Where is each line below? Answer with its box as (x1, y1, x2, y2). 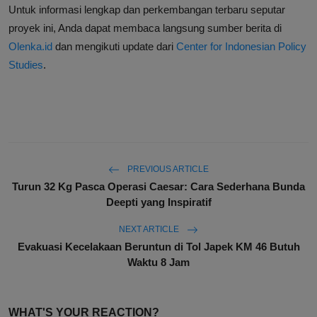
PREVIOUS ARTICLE (125, 164, 209, 175)
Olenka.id (8, 40, 52, 53)
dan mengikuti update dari (52, 40, 176, 53)
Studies (8, 59, 43, 71)
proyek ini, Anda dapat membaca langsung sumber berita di (8, 22, 282, 35)
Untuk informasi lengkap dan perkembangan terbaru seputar (8, 4, 285, 16)
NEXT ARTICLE (119, 224, 181, 235)
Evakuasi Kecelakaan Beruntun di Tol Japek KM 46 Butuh (17, 241, 300, 253)
